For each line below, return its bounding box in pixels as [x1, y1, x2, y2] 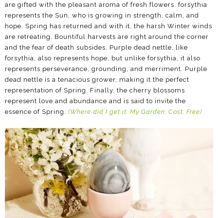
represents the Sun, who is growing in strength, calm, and [5, 12, 199, 19]
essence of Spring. [5, 108, 68, 116]
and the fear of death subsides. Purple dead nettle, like [5, 44, 188, 52]
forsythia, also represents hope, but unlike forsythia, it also [5, 54, 200, 62]
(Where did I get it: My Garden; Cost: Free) [68, 108, 202, 116]
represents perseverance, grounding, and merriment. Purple [5, 65, 207, 73]
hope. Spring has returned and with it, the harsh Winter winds [5, 22, 212, 30]
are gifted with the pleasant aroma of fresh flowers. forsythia [5, 1, 207, 9]
